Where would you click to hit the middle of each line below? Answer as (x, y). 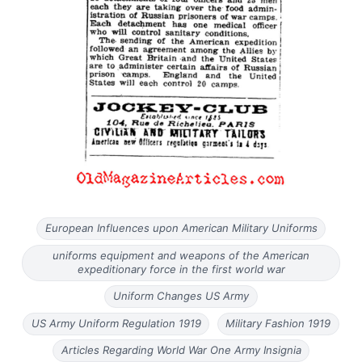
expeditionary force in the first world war (181, 269)
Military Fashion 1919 (278, 324)
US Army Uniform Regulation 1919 (116, 324)
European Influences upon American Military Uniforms (181, 228)
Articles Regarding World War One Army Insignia (181, 350)
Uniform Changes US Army (181, 296)
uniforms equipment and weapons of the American (181, 256)
